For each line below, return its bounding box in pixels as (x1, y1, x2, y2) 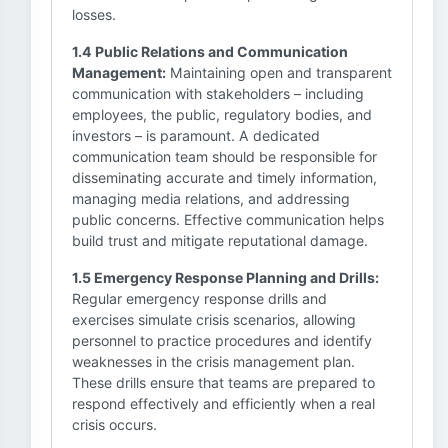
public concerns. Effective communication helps (72, 211, 384, 228)
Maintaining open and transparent (166, 64, 392, 81)
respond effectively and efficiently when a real (72, 395, 375, 412)
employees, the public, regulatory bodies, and (72, 106, 372, 123)
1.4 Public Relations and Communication (72, 43, 348, 60)
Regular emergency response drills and (72, 290, 327, 307)
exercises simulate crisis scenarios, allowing (72, 311, 356, 328)
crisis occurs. (72, 416, 157, 433)
